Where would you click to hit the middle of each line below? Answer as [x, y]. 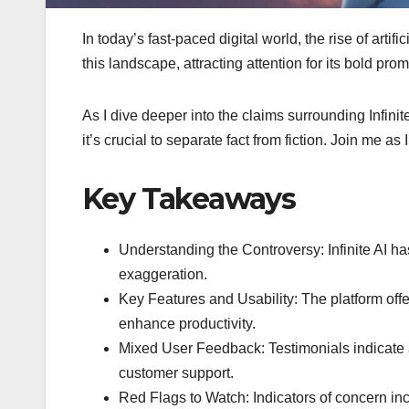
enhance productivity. [187, 324]
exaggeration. [163, 275]
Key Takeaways [189, 198]
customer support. [176, 373]
